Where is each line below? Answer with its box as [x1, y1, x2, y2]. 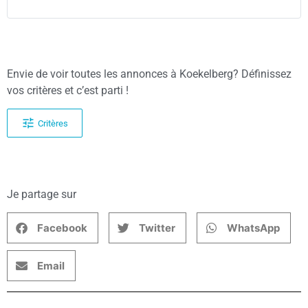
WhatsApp [227, 221, 280, 234]
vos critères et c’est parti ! [7, 83, 129, 97]
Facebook [37, 221, 87, 234]
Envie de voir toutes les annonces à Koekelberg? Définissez [7, 67, 291, 80]
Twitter [139, 221, 175, 234]
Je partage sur [7, 187, 76, 201]
